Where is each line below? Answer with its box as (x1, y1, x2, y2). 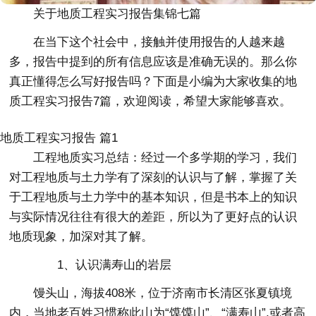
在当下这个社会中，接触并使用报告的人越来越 (33, 35, 286, 49)
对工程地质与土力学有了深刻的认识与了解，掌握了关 (9, 171, 298, 185)
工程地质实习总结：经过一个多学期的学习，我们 (33, 151, 298, 165)
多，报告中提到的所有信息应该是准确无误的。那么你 (9, 55, 298, 69)
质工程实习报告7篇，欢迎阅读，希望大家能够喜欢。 (9, 95, 292, 109)
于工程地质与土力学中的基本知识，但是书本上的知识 (9, 190, 298, 205)
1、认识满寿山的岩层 (33, 258, 172, 272)
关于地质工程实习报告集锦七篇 (33, 7, 202, 21)
